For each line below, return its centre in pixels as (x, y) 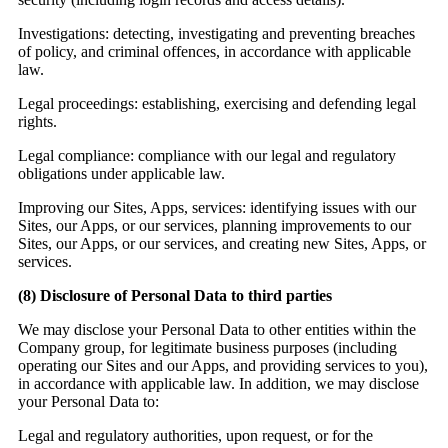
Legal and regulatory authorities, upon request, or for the (195, 436)
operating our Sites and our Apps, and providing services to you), (223, 366)
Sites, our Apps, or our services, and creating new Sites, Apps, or (222, 244)
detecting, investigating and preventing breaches (262, 34)
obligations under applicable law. (121, 174)
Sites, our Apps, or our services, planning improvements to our (214, 226)
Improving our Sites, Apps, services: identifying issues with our (217, 208)
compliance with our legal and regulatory (265, 156)
